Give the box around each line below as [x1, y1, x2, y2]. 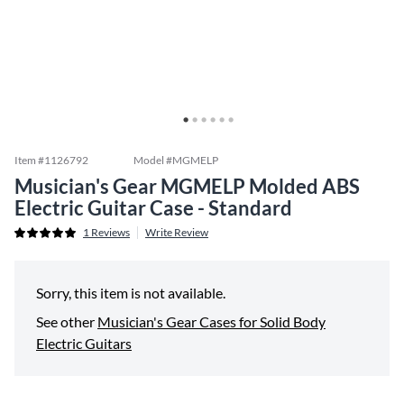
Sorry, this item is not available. [36, 284, 225, 301]
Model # [133, 153, 172, 167]
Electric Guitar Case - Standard [14, 196, 292, 220]
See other [36, 313, 95, 330]
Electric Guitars [36, 335, 132, 352]
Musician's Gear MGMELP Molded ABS [14, 174, 360, 198]
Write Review [145, 225, 208, 239]
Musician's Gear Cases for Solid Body [97, 313, 326, 330]
